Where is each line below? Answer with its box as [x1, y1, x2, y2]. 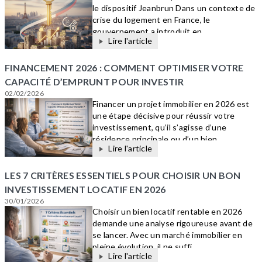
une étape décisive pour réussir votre [92, 111, 235, 120]
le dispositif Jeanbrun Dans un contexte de [92, 3, 256, 13]
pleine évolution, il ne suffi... [92, 242, 198, 251]
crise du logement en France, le [92, 15, 211, 25]
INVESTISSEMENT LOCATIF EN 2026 [5, 184, 166, 195]
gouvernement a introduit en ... [92, 26, 210, 36]
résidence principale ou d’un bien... [92, 134, 223, 144]
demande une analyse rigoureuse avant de [92, 218, 253, 228]
